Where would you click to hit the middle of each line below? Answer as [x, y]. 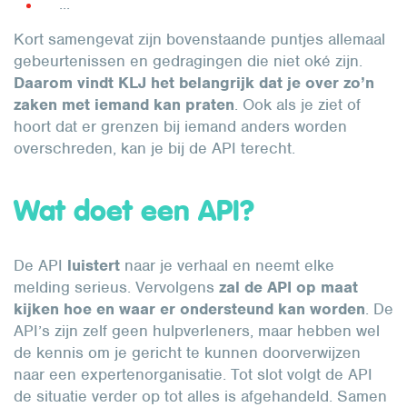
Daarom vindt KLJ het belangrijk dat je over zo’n [194, 83]
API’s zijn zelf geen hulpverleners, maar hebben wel [197, 331]
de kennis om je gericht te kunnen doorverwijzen [187, 352]
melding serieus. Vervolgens [116, 287]
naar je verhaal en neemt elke [227, 265]
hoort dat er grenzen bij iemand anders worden [180, 126]
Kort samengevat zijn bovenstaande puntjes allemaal [199, 39]
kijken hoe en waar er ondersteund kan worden [189, 309]
